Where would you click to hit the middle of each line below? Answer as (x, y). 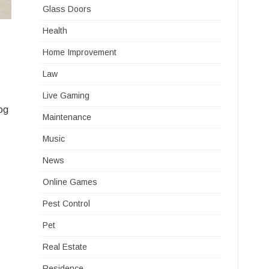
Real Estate (65, 247)
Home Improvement (80, 52)
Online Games (70, 182)
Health (55, 31)
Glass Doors (67, 9)
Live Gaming (66, 95)
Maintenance (67, 117)
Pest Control (67, 204)
